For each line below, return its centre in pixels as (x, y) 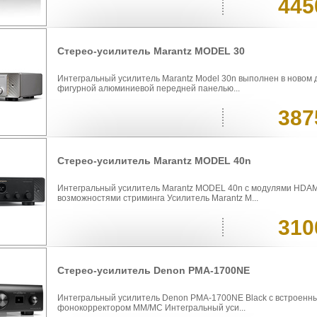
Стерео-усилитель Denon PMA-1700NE (154, 271)
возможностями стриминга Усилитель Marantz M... (158, 198)
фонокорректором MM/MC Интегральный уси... (151, 308)
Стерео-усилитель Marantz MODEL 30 (151, 51)
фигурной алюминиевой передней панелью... (149, 89)
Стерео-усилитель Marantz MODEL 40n (154, 161)
